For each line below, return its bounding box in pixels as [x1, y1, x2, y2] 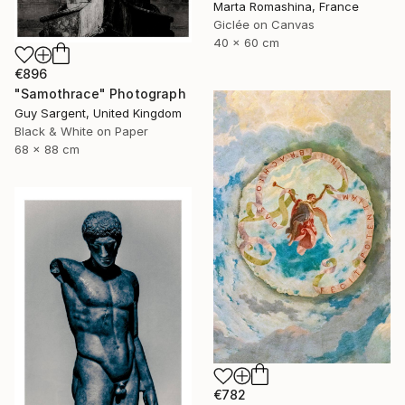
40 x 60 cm [213, 35, 279, 51]
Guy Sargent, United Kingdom [14, 105, 182, 120]
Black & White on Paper [14, 123, 148, 138]
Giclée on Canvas [213, 17, 315, 33]
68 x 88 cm [14, 141, 80, 156]
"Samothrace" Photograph [14, 85, 186, 101]
